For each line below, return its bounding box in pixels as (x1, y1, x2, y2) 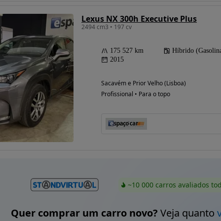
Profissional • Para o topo (101, 89, 170, 98)
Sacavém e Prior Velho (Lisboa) (101, 78, 186, 87)
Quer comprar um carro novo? (10, 206, 158, 220)
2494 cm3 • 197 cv (81, 22, 132, 31)
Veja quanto (157, 206, 217, 220)
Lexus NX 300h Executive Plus (81, 13, 197, 24)
